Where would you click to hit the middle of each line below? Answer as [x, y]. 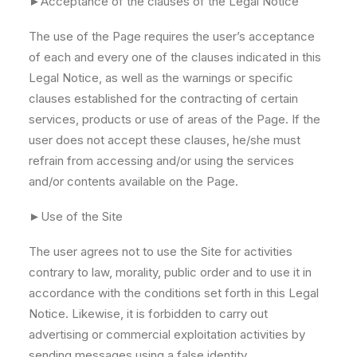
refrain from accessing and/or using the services [161, 161]
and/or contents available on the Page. [133, 181]
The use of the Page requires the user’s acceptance [172, 36]
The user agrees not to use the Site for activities [161, 251]
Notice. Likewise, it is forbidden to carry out [148, 314]
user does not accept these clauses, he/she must [165, 140]
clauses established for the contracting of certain [163, 98]
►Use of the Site [76, 216]
